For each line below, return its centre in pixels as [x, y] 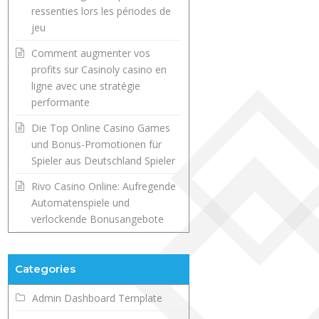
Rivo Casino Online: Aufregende [104, 187]
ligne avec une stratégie [86, 86]
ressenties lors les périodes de [101, 11]
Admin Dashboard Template [98, 298]
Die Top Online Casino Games [101, 128]
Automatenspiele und [81, 203]
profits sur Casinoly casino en [99, 70]
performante [61, 103]
